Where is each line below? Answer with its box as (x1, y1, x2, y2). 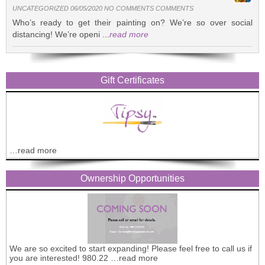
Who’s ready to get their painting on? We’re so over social (12, 17, 253, 27)
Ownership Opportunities (80, 173, 185, 183)
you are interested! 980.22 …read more (9, 253, 158, 263)
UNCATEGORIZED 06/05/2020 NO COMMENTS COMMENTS (12, 4, 193, 12)
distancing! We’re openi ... (12, 29, 109, 39)
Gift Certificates (101, 75, 164, 85)
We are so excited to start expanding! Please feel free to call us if (9, 243, 252, 253)
